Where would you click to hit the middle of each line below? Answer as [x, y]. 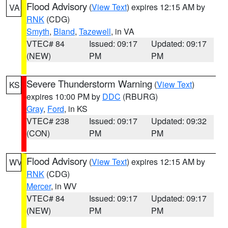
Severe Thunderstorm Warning [89, 83]
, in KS [76, 109]
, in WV [64, 186]
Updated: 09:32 [179, 121]
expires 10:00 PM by [64, 96]
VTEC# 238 [48, 121]
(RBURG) [139, 96]
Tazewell [95, 31]
